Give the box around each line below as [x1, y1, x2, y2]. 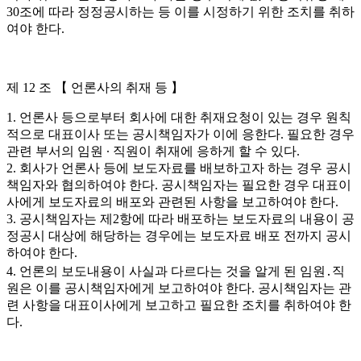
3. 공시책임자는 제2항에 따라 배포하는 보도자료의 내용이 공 [6, 212, 355, 226]
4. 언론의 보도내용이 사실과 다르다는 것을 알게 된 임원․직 [6, 264, 345, 278]
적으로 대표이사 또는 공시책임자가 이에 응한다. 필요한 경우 [6, 127, 355, 141]
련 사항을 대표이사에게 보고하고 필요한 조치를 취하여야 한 [6, 298, 351, 312]
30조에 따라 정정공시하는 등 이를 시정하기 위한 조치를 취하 [6, 5, 355, 19]
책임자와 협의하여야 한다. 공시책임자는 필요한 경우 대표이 [6, 178, 351, 192]
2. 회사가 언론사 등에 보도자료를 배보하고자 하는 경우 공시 [6, 161, 351, 175]
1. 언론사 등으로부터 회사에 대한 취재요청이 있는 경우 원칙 [6, 110, 351, 124]
